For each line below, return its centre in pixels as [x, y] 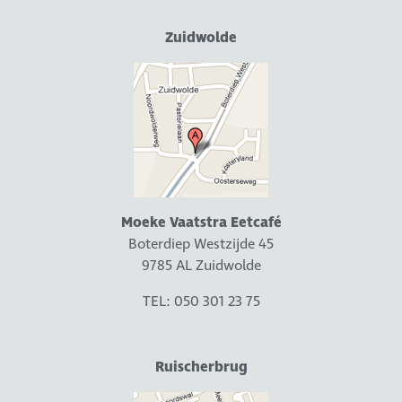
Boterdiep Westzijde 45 [201, 244]
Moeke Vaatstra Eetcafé [201, 222]
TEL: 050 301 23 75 [201, 302]
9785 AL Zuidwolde [201, 265]
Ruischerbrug [201, 367]
